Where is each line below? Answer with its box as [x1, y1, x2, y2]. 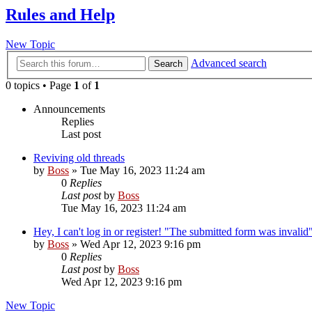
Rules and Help [6, 6, 115, 24]
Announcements [33, 102, 105, 115]
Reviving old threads [33, 151, 125, 164]
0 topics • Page [6, 79, 74, 91]
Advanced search [191, 56, 267, 69]
